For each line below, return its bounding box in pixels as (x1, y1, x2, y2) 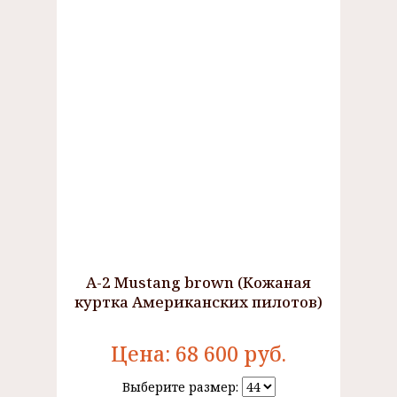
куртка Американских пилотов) (74, 292, 323, 312)
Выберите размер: (121, 378, 242, 395)
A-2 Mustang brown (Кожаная (86, 272, 311, 292)
